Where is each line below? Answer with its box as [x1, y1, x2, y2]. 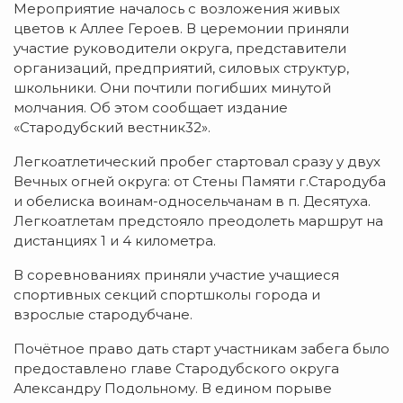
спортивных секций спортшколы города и [13, 285, 320, 303]
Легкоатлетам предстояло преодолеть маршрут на [13, 211, 383, 229]
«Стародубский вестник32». [13, 118, 210, 136]
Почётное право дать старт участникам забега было [13, 339, 390, 357]
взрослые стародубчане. [13, 305, 193, 323]
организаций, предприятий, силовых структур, [13, 58, 349, 76]
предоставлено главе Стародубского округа [13, 359, 339, 377]
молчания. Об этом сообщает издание [13, 98, 288, 116]
